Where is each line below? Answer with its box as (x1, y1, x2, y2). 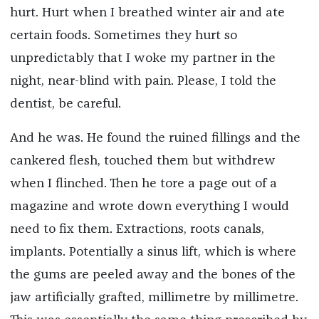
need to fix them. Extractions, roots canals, (9, 222, 264, 236)
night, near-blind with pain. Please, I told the (9, 74, 276, 88)
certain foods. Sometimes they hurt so (9, 28, 237, 42)
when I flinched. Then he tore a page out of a (9, 177, 277, 190)
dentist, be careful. (9, 97, 121, 110)
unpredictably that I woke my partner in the (9, 51, 276, 65)
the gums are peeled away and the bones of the (9, 268, 296, 281)
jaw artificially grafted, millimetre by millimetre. (9, 291, 298, 304)
